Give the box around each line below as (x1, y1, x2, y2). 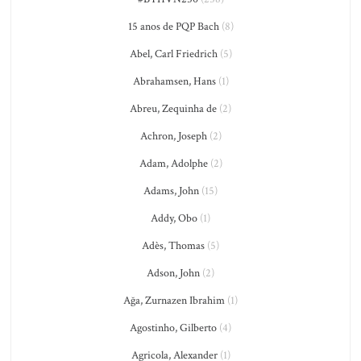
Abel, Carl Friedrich (129, 47, 218, 61)
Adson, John (147, 266, 200, 280)
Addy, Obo (151, 211, 197, 226)
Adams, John (143, 184, 199, 198)
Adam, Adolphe (139, 156, 208, 171)
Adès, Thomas (142, 239, 205, 253)
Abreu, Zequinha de (130, 102, 217, 116)
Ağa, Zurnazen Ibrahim (123, 293, 225, 308)
